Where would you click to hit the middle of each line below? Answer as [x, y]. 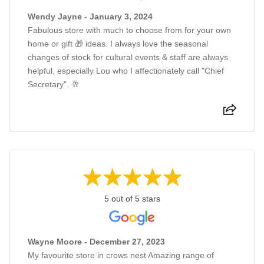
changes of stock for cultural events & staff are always [128, 57]
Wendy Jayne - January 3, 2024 [90, 17]
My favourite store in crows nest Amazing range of [121, 255]
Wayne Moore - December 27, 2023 [96, 242]
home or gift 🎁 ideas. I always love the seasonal [118, 44]
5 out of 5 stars [132, 199]
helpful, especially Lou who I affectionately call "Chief [126, 71]
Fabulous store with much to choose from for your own [129, 30]
